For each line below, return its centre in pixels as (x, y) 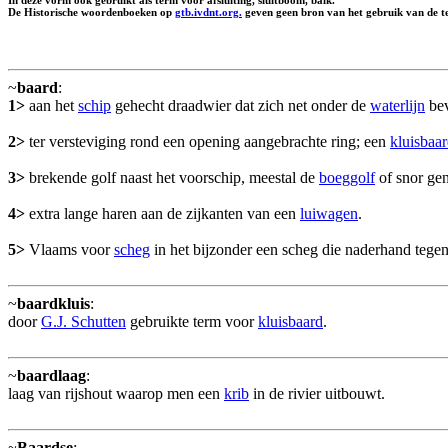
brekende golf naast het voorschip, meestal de (172, 177)
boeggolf (347, 177)
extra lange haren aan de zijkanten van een (162, 213)
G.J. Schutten (83, 321)
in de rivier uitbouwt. (317, 393)
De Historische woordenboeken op (91, 12)
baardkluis (53, 303)
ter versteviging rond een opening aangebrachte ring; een (207, 141)
